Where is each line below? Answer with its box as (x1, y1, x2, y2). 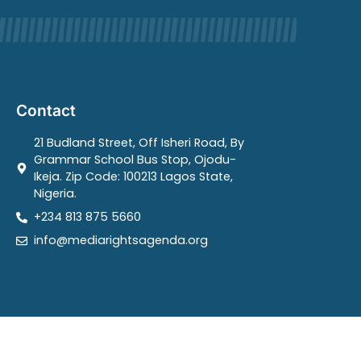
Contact (15, 101, 76, 121)
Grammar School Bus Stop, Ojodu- (34, 151, 237, 168)
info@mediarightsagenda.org (34, 232, 209, 249)
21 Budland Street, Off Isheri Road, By (34, 135, 245, 151)
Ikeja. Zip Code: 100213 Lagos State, (34, 168, 234, 185)
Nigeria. (34, 185, 77, 202)
